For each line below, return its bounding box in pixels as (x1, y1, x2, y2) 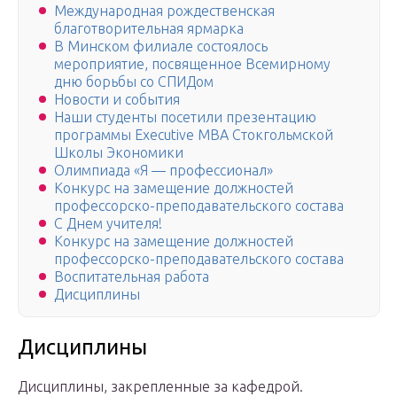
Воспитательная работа (54, 269, 209, 285)
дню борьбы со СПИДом (54, 74, 214, 90)
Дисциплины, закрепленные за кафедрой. (18, 378, 303, 395)
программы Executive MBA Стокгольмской (54, 127, 333, 144)
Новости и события (54, 91, 180, 108)
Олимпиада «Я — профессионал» (54, 162, 273, 179)
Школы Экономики (54, 144, 183, 161)
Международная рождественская (54, 3, 275, 19)
